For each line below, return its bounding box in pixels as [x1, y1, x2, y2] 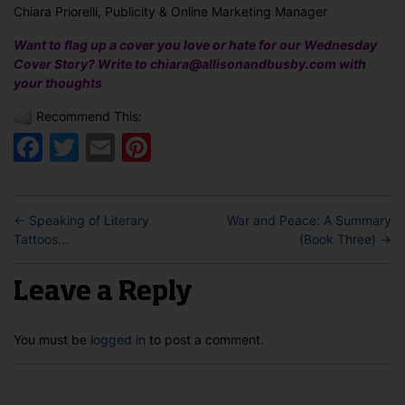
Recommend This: [36, 108, 142, 124]
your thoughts [14, 74, 102, 90]
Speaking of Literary [29, 212, 149, 228]
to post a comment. [146, 331, 264, 347]
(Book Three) [299, 231, 376, 247]
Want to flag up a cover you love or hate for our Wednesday [14, 36, 377, 52]
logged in [90, 331, 146, 347]
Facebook [42, 128, 177, 165]
